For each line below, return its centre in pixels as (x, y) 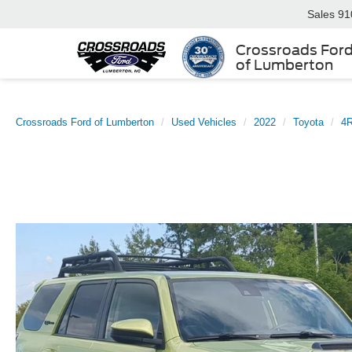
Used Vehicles (204, 122)
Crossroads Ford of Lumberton (85, 122)
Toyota (308, 122)
